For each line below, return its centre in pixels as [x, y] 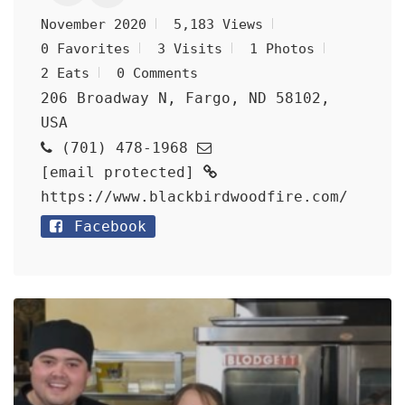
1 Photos [282, 49]
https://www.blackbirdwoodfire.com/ [194, 197]
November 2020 [94, 24]
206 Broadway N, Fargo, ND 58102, [185, 98]
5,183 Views [218, 24]
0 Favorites [85, 49]
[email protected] [118, 172]
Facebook [106, 226]
